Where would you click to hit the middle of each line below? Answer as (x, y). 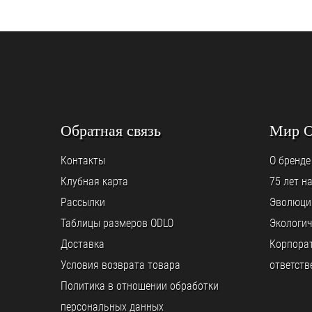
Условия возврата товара (120, 265)
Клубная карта (94, 182)
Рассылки (83, 203)
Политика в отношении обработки (140, 286)
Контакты (83, 161)
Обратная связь (111, 131)
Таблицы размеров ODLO (117, 224)
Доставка (83, 244)
